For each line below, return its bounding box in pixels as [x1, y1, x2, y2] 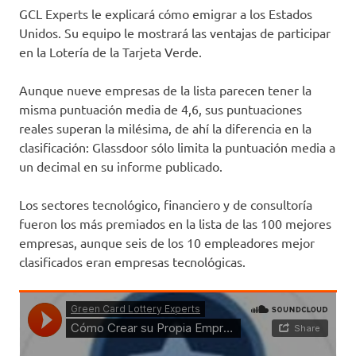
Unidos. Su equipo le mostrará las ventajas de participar [19, 24, 331, 41]
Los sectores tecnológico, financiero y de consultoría [19, 195, 312, 212]
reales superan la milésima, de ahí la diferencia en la [19, 119, 311, 136]
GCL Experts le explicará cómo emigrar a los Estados [19, 5, 312, 21]
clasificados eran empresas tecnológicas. [19, 253, 246, 269]
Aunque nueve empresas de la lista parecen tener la [19, 81, 311, 98]
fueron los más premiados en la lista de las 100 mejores [19, 215, 331, 231]
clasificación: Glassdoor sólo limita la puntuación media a [19, 138, 335, 155]
